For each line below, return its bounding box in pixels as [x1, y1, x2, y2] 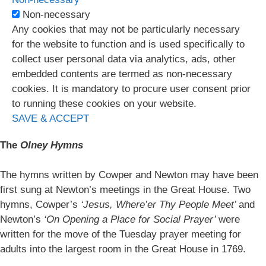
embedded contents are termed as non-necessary [12, 68, 232, 80]
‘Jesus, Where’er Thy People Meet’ [81, 199, 239, 211]
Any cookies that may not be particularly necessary [12, 23, 240, 35]
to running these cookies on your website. [12, 97, 197, 109]
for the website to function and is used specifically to [12, 38, 245, 50]
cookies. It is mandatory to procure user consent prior [12, 83, 251, 94]
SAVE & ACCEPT [12, 112, 89, 124]
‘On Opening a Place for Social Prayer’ [44, 214, 218, 226]
